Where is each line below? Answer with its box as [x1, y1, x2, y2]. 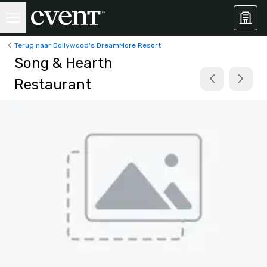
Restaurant [14, 76, 91, 93]
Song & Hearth [14, 55, 113, 72]
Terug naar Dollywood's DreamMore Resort [14, 41, 161, 49]
